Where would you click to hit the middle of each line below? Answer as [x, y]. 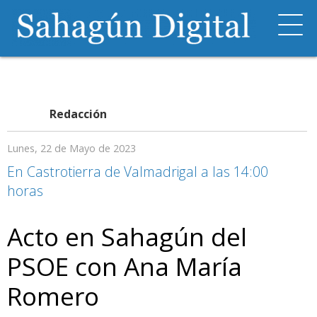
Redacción [78, 114]
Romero [53, 296]
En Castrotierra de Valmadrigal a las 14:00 [138, 172]
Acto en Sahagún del [127, 236]
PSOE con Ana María [125, 266]
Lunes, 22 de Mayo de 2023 [71, 148]
